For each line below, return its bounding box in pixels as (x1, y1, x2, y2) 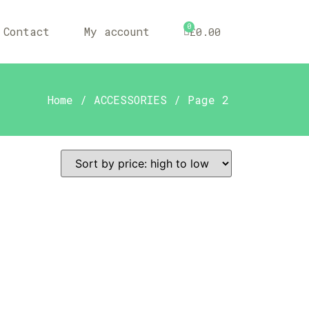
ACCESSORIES (94, 92, 168, 107)
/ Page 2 (167, 92, 230, 107)
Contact (3, 24, 50, 39)
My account (83, 24, 150, 39)
